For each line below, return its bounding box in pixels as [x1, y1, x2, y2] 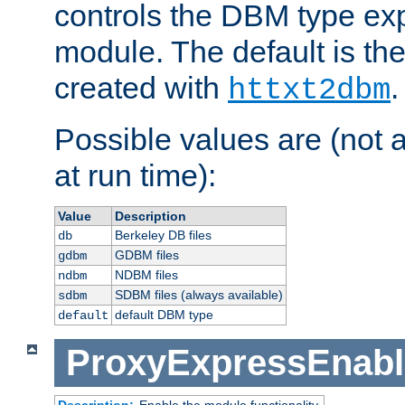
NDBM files [114, 268, 178, 283]
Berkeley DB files [114, 228, 212, 243]
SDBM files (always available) [114, 287, 283, 303]
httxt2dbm [228, 73, 391, 108]
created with [54, 71, 228, 106]
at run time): [54, 158, 216, 193]
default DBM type [114, 307, 213, 323]
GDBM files [114, 248, 179, 263]
